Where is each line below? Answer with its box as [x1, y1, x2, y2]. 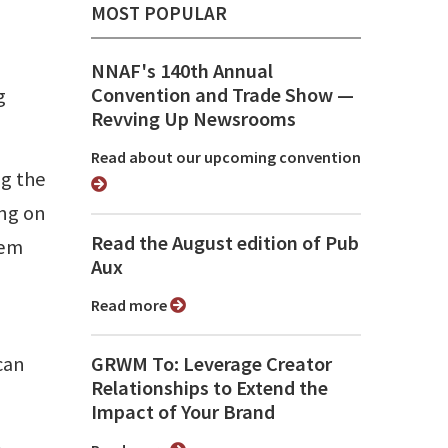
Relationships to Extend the [91, 375, 328, 402]
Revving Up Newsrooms [91, 106, 296, 133]
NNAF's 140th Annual [91, 58, 273, 85]
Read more [100, 295, 170, 316]
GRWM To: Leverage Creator [91, 351, 332, 378]
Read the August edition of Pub [91, 230, 359, 257]
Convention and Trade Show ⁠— [91, 82, 354, 109]
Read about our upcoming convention [100, 147, 361, 168]
